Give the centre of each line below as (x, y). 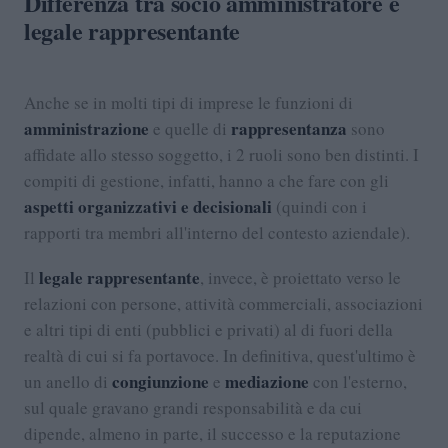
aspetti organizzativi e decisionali (148, 206)
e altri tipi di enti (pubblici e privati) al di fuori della (208, 329)
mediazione (267, 381)
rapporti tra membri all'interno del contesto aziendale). (217, 232)
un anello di (68, 381)
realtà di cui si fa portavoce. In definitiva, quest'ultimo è (220, 355)
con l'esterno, (358, 381)
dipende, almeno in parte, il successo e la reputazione (212, 433)
